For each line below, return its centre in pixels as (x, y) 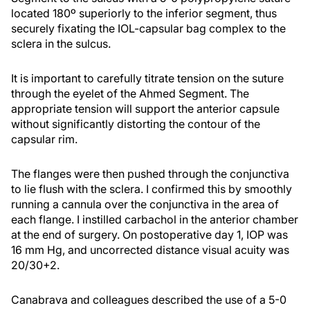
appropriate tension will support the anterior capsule (145, 108)
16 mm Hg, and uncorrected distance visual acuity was (150, 249)
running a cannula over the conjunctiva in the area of (145, 204)
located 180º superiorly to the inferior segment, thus (144, 13)
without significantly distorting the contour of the (136, 124)
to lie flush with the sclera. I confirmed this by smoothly (152, 189)
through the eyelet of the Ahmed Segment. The (130, 93)
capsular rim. (44, 139)
